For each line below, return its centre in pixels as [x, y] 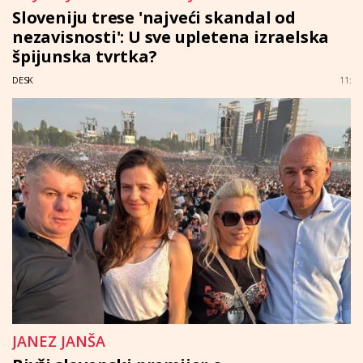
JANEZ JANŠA [59, 341]
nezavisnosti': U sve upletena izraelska [171, 37]
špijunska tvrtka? [85, 57]
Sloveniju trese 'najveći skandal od [154, 18]
